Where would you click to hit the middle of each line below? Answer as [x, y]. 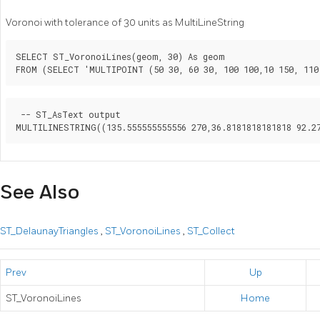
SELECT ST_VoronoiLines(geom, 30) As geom [120, 57]
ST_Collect [211, 231]
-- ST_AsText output [68, 115]
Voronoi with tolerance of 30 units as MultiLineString [125, 23]
